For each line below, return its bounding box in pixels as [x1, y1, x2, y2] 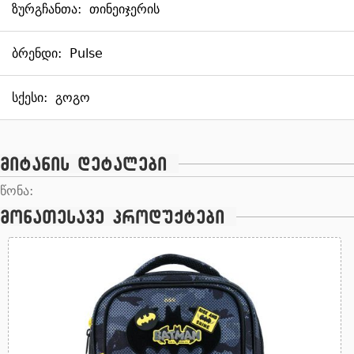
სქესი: [12, 90, 47, 106]
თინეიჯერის [89, 2, 160, 17]
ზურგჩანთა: [12, 2, 81, 17]
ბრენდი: [12, 46, 62, 62]
